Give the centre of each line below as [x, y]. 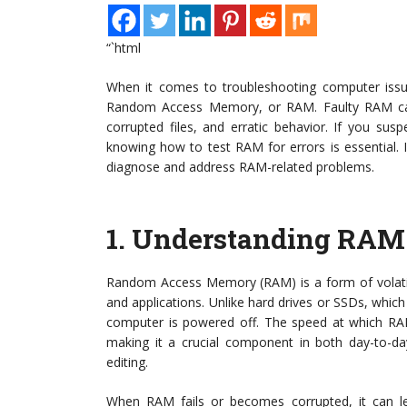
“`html [124, 48]
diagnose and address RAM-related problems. [240, 167]
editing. [127, 362]
